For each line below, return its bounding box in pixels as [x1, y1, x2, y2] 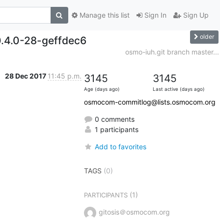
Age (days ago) [83, 86, 120, 92]
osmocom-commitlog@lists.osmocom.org [83, 97, 216, 106]
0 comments [92, 114, 135, 123]
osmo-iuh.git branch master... [125, 47, 219, 56]
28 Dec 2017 [4, 71, 48, 80]
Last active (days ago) [152, 86, 205, 92]
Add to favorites [94, 142, 146, 151]
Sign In [142, 11, 166, 20]
